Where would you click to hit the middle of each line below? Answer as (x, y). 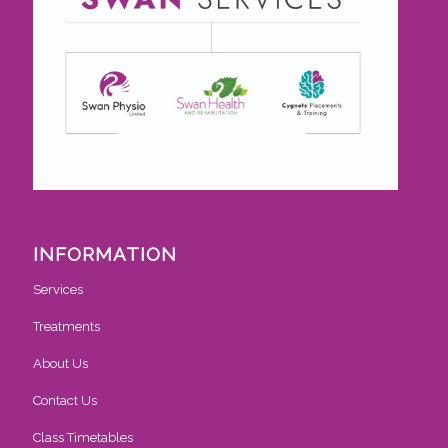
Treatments (67, 326)
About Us (61, 363)
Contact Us (65, 400)
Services (58, 289)
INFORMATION (105, 253)
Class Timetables (83, 437)
